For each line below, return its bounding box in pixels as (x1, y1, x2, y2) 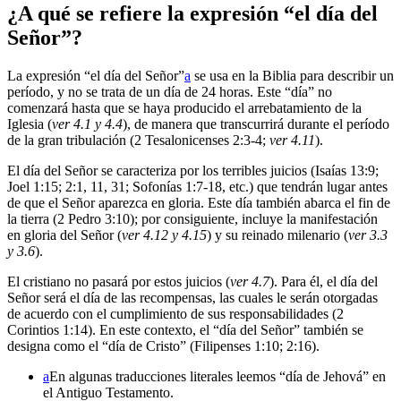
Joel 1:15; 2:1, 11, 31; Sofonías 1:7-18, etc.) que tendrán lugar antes (7, 179, 388, 195)
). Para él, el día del (269, 274, 378, 290)
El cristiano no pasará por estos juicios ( (7, 274, 230, 290)
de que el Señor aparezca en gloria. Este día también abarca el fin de (7, 195, 390, 211)
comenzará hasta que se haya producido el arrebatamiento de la (7, 100, 362, 116)
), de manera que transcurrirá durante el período (123, 116, 389, 132)
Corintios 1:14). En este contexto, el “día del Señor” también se (7, 322, 363, 338)
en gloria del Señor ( (7, 227, 122, 243)
